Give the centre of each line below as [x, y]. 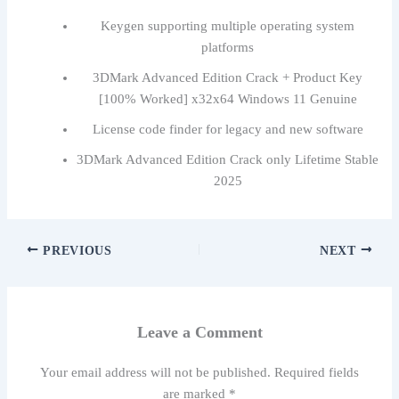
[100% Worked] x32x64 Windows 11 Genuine [228, 98]
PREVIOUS [75, 250]
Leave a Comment [199, 332]
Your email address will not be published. [155, 373]
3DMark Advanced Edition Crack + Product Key [228, 77]
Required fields [317, 373]
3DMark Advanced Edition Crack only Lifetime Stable [228, 159]
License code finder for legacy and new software [228, 129]
